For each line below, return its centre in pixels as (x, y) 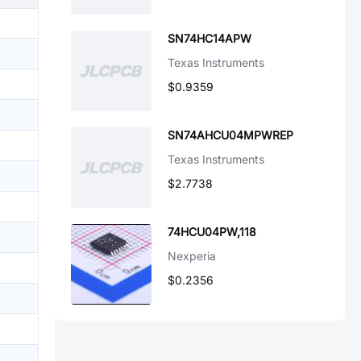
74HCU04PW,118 (212, 232)
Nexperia (192, 256)
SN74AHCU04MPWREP (230, 135)
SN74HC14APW (210, 38)
